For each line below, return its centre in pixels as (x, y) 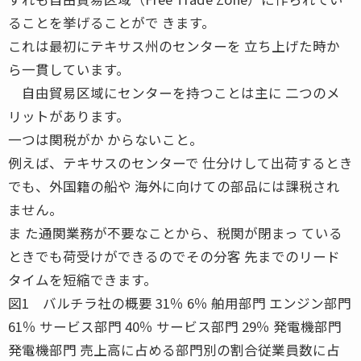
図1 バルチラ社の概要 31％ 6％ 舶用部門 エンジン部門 (180, 303)
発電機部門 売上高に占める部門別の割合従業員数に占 (174, 349)
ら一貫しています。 (69, 69)
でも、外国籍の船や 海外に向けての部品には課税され (174, 186)
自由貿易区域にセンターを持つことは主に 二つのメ (174, 92)
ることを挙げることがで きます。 (112, 22)
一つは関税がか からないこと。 (106, 139)
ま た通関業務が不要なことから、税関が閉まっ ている (175, 232)
